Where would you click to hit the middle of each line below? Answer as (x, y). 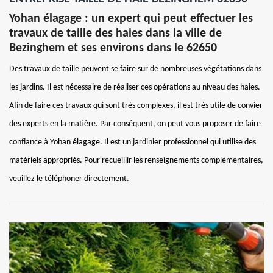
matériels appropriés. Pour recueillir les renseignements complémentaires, (136, 160)
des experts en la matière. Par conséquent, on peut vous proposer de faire (135, 124)
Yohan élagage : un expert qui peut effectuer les (131, 19)
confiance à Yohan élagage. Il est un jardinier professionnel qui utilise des (133, 142)
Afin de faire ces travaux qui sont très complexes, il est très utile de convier (136, 105)
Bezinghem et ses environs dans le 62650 (113, 48)
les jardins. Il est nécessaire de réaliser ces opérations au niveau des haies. (135, 87)
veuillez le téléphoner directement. (69, 179)
